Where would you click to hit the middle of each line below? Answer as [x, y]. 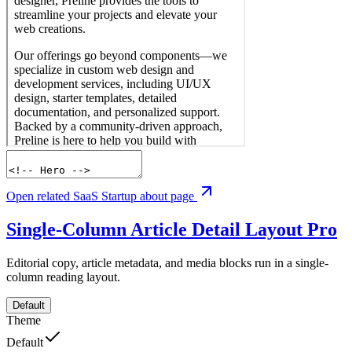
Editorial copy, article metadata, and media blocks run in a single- [167, 262]
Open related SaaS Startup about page [102, 196]
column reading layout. [63, 277]
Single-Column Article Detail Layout [157, 229]
